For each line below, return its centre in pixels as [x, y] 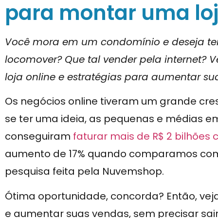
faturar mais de [113, 136]
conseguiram [39, 136]
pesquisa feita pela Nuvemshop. [84, 172]
